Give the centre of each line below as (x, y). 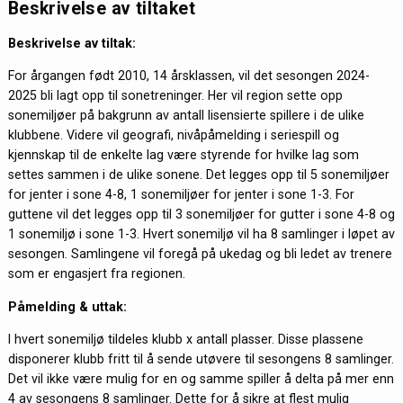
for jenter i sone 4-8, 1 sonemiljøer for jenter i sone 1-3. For (181, 195)
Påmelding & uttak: (67, 306)
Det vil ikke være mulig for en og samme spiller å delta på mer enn (201, 378)
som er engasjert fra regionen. (96, 274)
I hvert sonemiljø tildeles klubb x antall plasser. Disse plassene (185, 339)
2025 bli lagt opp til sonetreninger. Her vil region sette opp (175, 96)
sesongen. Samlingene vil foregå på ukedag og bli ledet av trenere (200, 254)
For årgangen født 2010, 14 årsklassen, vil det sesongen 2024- (188, 76)
